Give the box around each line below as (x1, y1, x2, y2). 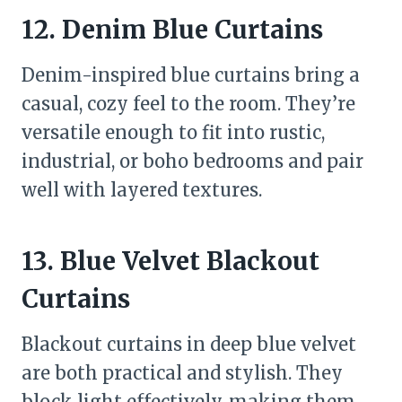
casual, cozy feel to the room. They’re (22, 92, 355, 115)
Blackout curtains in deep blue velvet (22, 333, 356, 355)
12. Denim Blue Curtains (22, 13, 323, 46)
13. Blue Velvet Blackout (22, 245, 319, 277)
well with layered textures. (22, 179, 262, 201)
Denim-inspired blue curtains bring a (22, 64, 360, 86)
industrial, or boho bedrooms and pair (22, 150, 363, 172)
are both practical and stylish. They (22, 362, 343, 384)
